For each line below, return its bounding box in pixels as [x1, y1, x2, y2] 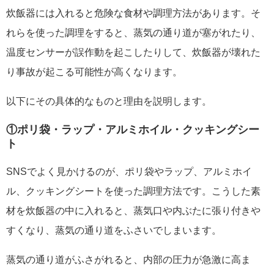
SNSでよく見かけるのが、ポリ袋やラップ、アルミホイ [6, 166, 252, 177]
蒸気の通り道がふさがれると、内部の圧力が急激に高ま [6, 254, 251, 265]
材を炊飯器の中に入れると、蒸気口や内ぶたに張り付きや [6, 205, 261, 216]
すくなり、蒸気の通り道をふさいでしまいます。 [6, 224, 221, 235]
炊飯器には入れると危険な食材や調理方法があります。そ [6, 7, 261, 18]
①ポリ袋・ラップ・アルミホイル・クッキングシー [6, 123, 259, 136]
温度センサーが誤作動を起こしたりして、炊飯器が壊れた [6, 46, 261, 57]
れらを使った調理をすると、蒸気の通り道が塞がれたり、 [6, 27, 261, 38]
